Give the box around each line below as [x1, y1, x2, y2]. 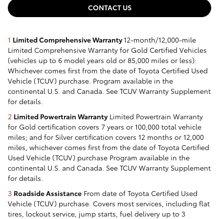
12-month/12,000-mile [124, 34, 196, 44]
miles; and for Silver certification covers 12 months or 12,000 [8, 131, 204, 142]
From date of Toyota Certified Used [82, 188, 197, 198]
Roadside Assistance [14, 188, 82, 198]
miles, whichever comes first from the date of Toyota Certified [8, 142, 209, 152]
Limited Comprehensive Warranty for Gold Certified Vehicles [8, 44, 207, 55]
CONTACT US [88, 2, 131, 13]
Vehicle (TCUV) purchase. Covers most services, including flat [8, 198, 210, 208]
